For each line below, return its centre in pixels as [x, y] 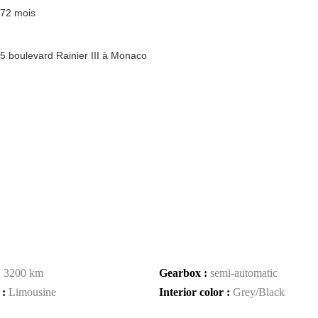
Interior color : [196, 292]
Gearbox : [185, 273]
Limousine [32, 292]
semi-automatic [244, 273]
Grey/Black [259, 292]
